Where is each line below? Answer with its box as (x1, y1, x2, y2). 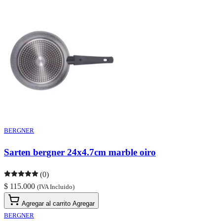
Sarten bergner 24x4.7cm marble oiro (4, 147, 156, 158)
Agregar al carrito (22, 199, 71, 207)
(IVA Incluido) (37, 183, 74, 190)
